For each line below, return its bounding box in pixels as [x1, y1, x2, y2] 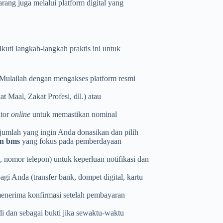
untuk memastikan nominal [30, 110, 117, 119]
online [11, 110, 30, 119]
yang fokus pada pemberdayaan [20, 137, 121, 146]
